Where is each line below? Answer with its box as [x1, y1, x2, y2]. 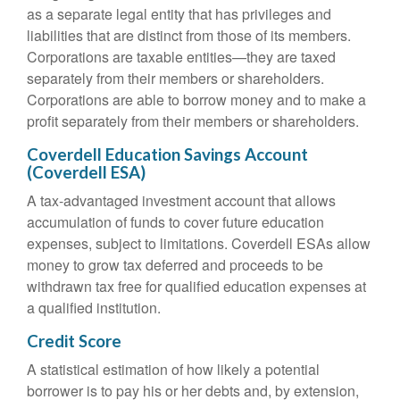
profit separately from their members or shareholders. [27, 111, 359, 131]
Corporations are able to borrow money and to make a [27, 89, 366, 110]
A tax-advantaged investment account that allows [27, 190, 336, 211]
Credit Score [27, 331, 121, 351]
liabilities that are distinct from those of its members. [27, 25, 351, 46]
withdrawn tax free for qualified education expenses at [27, 276, 366, 296]
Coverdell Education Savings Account [27, 145, 308, 164]
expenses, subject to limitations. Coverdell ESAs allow [27, 233, 371, 254]
